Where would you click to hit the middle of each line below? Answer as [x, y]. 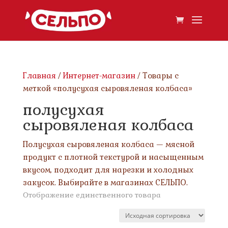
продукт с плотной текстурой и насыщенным [113, 157]
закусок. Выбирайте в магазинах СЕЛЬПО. [105, 182]
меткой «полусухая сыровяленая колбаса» [107, 88]
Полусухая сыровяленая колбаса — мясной [108, 144]
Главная [39, 76]
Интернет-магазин [99, 76]
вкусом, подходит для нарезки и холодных [108, 170]
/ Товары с [157, 76]
